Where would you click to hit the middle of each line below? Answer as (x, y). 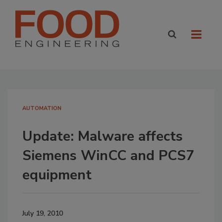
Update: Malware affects (103, 136)
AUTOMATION (42, 108)
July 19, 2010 (43, 213)
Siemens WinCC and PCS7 (108, 156)
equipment (57, 175)
